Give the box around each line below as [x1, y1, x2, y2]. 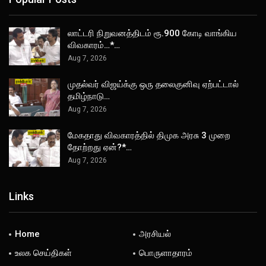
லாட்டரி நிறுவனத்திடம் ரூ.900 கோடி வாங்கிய [68, 28, 237, 39]
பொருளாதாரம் [139, 247, 192, 258]
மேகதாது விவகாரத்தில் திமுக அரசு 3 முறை [68, 129, 230, 141]
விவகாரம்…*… [68, 40, 120, 51]
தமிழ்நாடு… [68, 90, 110, 102]
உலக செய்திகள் [15, 247, 72, 258]
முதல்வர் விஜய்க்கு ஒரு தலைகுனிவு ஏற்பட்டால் [68, 78, 239, 90]
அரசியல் [139, 228, 171, 239]
